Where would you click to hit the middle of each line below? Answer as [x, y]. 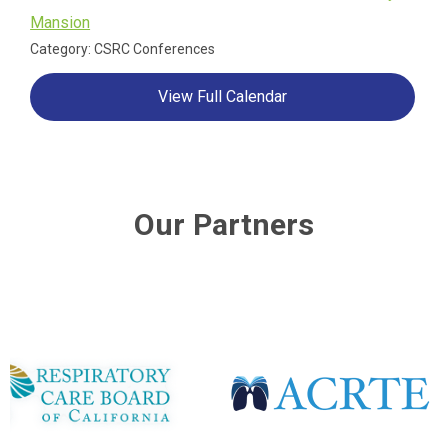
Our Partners [224, 224]
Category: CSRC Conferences [123, 49]
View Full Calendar [223, 96]
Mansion [60, 22]
